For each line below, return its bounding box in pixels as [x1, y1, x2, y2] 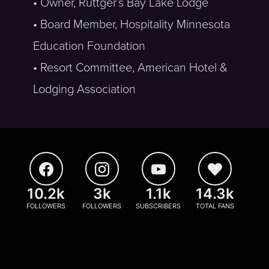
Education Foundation [33, 39, 145, 53]
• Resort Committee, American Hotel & [33, 61, 228, 75]
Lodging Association [33, 82, 136, 97]
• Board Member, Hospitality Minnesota [33, 17, 230, 32]
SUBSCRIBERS [136, 202, 181, 210]
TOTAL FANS [195, 202, 234, 210]
